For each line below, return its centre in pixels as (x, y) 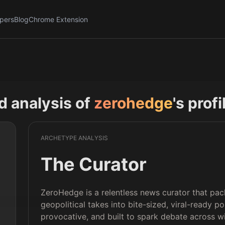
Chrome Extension (58, 19)
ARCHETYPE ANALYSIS (75, 138)
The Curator (94, 164)
